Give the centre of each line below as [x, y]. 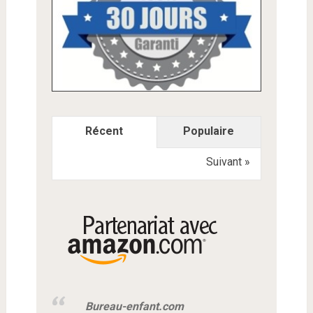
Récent [104, 131]
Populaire [209, 131]
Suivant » [228, 162]
